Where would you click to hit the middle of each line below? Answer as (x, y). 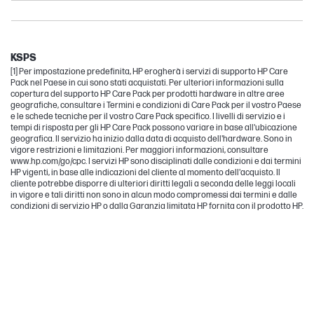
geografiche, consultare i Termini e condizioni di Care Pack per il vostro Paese (156, 105)
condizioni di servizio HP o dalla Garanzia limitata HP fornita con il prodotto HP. (157, 206)
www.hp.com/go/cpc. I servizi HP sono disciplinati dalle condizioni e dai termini (156, 161)
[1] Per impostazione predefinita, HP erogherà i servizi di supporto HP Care (149, 71)
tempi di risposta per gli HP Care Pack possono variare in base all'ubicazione (154, 128)
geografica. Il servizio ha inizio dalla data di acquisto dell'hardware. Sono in (151, 139)
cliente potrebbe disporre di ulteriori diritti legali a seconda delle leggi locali (153, 184)
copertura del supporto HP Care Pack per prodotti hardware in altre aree (148, 94)
